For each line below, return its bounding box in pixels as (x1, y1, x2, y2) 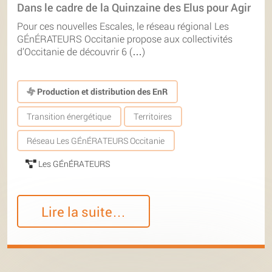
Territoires (134, 110, 172, 123)
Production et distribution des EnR (35, 86, 168, 98)
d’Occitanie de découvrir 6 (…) (17, 45, 145, 58)
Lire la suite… (41, 202, 126, 220)
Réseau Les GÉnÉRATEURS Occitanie (27, 134, 165, 146)
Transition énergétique (27, 110, 112, 123)
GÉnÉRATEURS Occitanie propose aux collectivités (17, 32, 233, 46)
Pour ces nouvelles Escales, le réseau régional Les (17, 19, 229, 33)
